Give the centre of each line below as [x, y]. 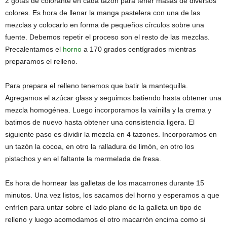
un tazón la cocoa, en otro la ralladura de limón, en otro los [100, 146]
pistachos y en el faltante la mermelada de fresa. [83, 159]
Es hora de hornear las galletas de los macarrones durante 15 [105, 183]
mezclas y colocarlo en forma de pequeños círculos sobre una [105, 25]
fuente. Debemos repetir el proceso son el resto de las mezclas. [107, 37]
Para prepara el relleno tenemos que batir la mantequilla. [97, 86]
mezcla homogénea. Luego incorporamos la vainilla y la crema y [108, 110]
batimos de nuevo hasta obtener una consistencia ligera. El [100, 122]
